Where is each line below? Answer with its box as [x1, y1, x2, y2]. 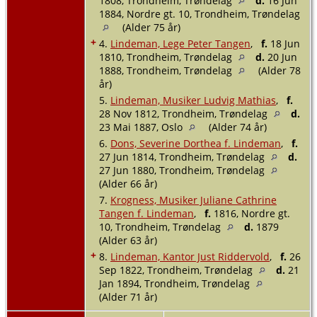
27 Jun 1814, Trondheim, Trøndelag [99, 149, 267, 163]
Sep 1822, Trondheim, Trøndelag [99, 263, 255, 277]
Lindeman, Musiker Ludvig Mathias [110, 93, 276, 107]
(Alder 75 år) [120, 20, 180, 34]
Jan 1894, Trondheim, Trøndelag [99, 276, 253, 290]
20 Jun [265, 50, 297, 64]
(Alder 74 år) [206, 120, 267, 134]
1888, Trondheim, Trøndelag [99, 63, 235, 77]
